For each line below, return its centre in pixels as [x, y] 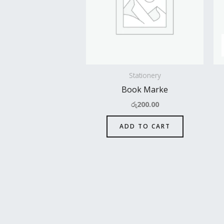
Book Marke [145, 89]
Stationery [145, 75]
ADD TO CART [145, 126]
